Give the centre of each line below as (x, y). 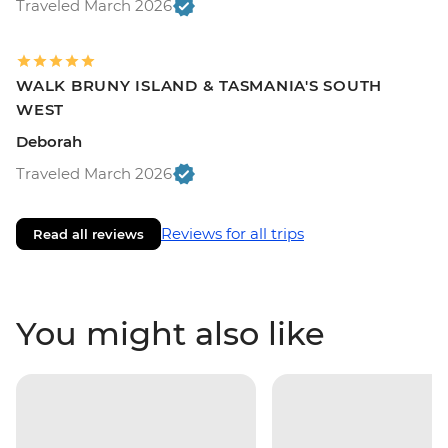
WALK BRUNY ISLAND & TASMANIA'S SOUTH (199, 85)
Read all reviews (88, 233)
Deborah (49, 141)
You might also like (170, 333)
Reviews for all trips (232, 233)
